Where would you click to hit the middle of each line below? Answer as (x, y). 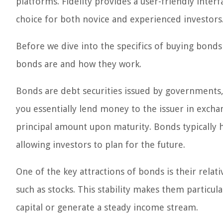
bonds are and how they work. (79, 64)
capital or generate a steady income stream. (107, 207)
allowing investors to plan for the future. (101, 145)
